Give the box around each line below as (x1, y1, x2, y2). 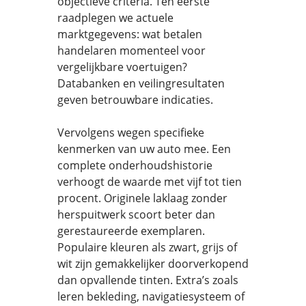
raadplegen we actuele (57, 10, 173, 25)
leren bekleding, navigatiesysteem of (57, 289, 245, 304)
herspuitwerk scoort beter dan (57, 207, 215, 222)
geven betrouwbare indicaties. (57, 92, 213, 107)
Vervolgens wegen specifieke (57, 125, 204, 140)
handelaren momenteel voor (57, 43, 206, 58)
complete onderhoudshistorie (57, 158, 212, 173)
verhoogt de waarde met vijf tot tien (57, 174, 242, 189)
